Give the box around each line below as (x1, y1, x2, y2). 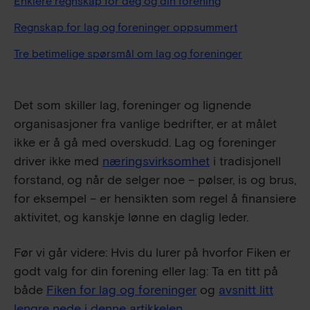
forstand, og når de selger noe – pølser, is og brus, (14, 172, 296, 188)
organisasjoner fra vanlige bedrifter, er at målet (14, 116, 277, 132)
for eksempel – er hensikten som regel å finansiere (14, 190, 296, 207)
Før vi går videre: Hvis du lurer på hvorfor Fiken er (14, 244, 291, 261)
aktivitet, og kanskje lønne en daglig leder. (14, 209, 248, 226)
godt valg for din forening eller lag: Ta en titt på (14, 263, 278, 280)
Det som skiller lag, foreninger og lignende (14, 97, 251, 113)
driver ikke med (14, 153, 102, 170)
